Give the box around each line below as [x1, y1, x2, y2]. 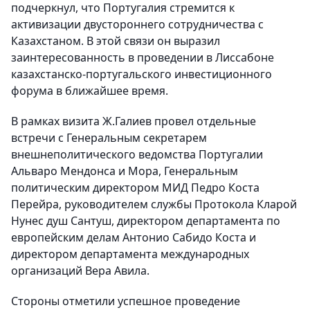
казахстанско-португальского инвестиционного [11, 66, 272, 82]
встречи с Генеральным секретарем [11, 130, 207, 146]
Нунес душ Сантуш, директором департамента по [11, 213, 280, 229]
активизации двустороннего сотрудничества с [11, 17, 264, 33]
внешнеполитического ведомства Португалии [11, 147, 263, 163]
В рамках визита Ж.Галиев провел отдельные [11, 113, 256, 129]
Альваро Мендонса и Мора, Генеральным [11, 163, 238, 179]
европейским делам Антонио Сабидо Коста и [11, 230, 256, 246]
